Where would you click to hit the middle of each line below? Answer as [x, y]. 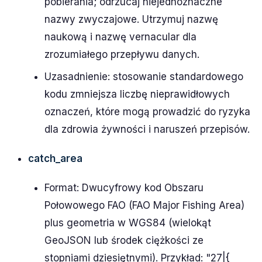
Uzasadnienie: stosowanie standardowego [144, 77]
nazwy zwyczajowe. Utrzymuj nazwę [131, 19]
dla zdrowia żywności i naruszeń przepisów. [147, 129]
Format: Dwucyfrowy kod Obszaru [124, 188]
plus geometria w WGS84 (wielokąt [128, 223]
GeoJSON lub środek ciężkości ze [124, 240]
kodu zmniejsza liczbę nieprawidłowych [137, 94]
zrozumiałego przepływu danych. [122, 54]
